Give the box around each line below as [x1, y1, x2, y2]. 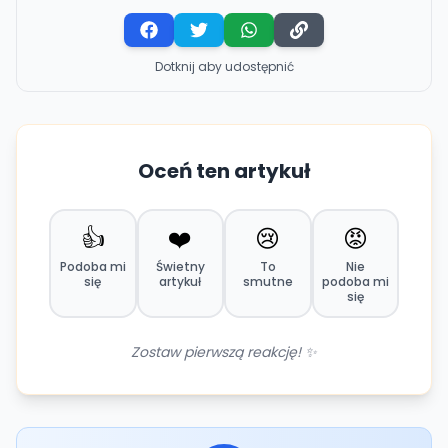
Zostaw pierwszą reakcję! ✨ [131, 341, 317, 362]
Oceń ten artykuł [138, 156, 310, 185]
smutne [242, 272, 293, 290]
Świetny [155, 257, 205, 275]
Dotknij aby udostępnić [154, 57, 294, 75]
